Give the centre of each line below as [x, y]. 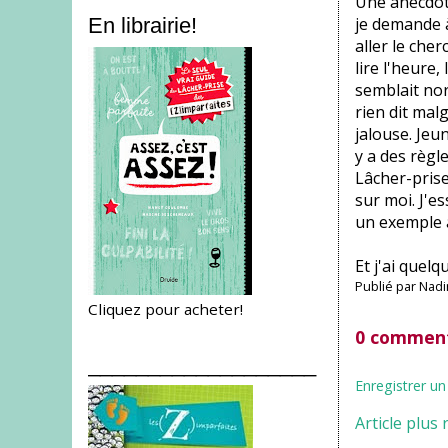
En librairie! [142, 26]
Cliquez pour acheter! [165, 308]
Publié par [386, 286]
